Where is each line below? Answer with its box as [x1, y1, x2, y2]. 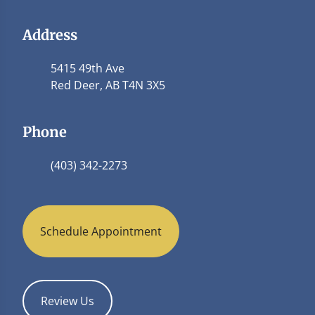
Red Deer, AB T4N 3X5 [51, 77, 165, 93]
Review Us [41, 293, 94, 309]
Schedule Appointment [40, 224, 162, 239]
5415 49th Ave [51, 60, 124, 76]
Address [22, 26, 77, 44]
